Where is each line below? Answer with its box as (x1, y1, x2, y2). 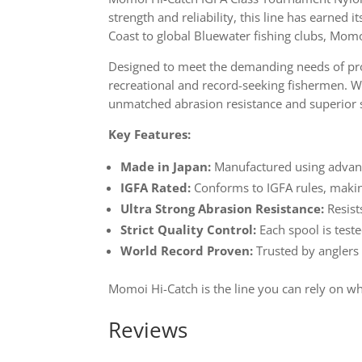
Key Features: (108, 125, 192, 142)
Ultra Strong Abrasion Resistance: (120, 200, 325, 217)
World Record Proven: (120, 242, 254, 259)
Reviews (108, 315, 188, 345)
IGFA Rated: (120, 179, 192, 196)
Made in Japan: (120, 158, 212, 175)
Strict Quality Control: (120, 221, 257, 238)
